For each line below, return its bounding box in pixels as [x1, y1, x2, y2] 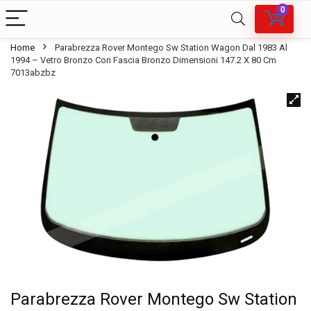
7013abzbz [10, 67, 56, 78]
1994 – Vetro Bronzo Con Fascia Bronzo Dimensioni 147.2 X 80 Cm [10, 55, 276, 65]
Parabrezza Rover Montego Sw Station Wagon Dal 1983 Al [55, 42, 287, 53]
